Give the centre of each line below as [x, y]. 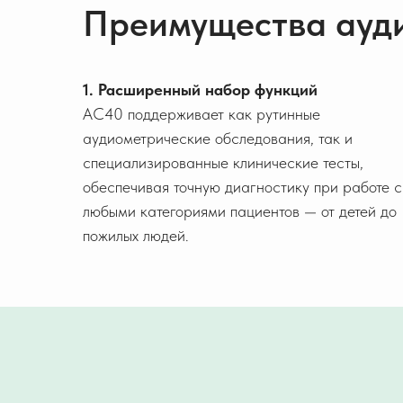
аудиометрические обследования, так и [218, 138]
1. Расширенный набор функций [200, 90]
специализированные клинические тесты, [223, 162]
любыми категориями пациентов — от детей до [240, 211]
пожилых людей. [136, 235]
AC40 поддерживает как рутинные [201, 114]
